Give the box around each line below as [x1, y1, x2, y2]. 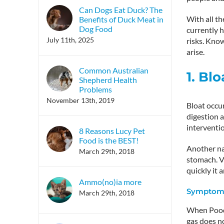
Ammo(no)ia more [79, 177, 141, 187]
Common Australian [79, 65, 148, 75]
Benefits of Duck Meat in [79, 14, 163, 24]
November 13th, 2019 [46, 96, 114, 105]
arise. [186, 46, 204, 56]
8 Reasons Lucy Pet [79, 126, 145, 136]
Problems [79, 84, 112, 94]
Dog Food [79, 24, 112, 34]
